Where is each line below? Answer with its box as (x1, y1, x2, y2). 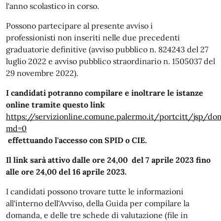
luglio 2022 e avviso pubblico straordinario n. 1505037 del (6, 56, 215, 66)
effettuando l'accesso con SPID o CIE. (8, 135, 149, 145)
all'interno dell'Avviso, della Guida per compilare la (6, 198, 189, 208)
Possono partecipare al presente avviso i (6, 21, 153, 31)
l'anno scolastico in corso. (6, 1, 99, 11)
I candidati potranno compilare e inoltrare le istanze (6, 88, 203, 98)
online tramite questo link (6, 100, 105, 110)
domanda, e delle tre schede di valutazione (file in (6, 210, 188, 220)
